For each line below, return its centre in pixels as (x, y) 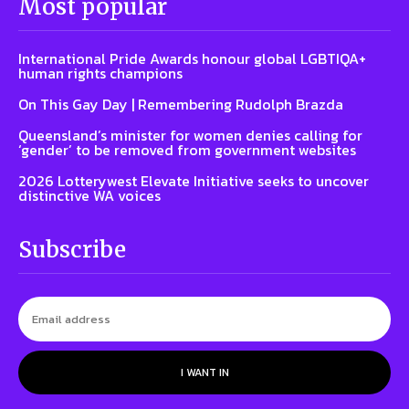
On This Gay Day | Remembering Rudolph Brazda (181, 104)
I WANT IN (204, 372)
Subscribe (72, 249)
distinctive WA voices (89, 195)
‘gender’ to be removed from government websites (187, 149)
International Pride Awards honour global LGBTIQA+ (192, 58)
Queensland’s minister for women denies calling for (190, 135)
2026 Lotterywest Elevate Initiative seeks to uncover (194, 180)
